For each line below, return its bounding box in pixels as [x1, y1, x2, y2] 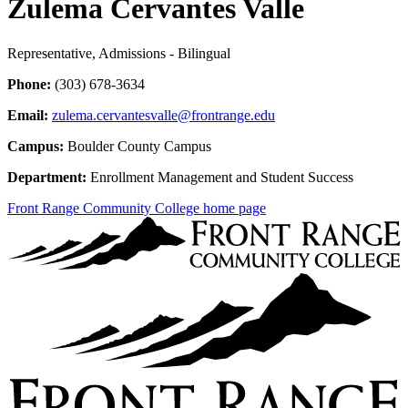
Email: [7, 107, 48, 123]
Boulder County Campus [64, 138, 211, 154]
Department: [7, 168, 87, 185]
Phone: [7, 76, 51, 92]
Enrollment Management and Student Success [87, 168, 353, 185]
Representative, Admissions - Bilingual [7, 45, 230, 61]
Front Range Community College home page [7, 199, 266, 216]
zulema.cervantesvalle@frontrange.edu [52, 107, 275, 123]
